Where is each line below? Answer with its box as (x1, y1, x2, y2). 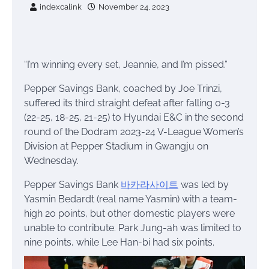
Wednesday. (24, 155, 79, 166)
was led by (178, 179, 229, 190)
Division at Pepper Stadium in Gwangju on (24, 141, 208, 152)
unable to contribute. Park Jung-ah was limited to (24, 222, 241, 234)
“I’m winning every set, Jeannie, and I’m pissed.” (24, 59, 228, 70)
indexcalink (40, 2, 82, 11)
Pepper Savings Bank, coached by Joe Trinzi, (24, 83, 222, 94)
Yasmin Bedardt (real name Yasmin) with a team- (24, 193, 237, 205)
